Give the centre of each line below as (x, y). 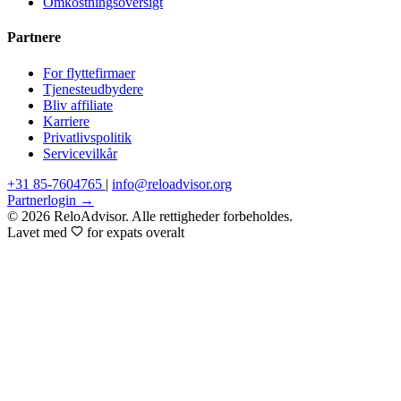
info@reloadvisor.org (172, 183)
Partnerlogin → (51, 200)
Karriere (66, 121)
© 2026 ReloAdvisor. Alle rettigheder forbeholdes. (150, 216)
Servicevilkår (80, 153)
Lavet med (39, 232)
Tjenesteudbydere (93, 89)
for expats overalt (134, 232)
